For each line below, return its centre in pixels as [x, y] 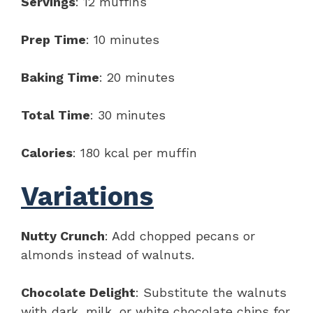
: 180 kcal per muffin [135, 152]
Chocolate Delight [78, 292]
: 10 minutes [123, 39]
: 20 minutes [137, 77]
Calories [47, 152]
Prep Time [53, 39]
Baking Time [60, 77]
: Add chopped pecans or [180, 235]
